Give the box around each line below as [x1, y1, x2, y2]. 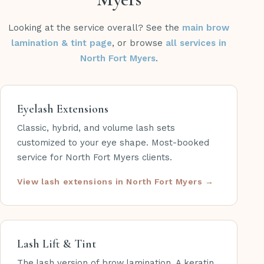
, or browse [112, 38, 166, 49]
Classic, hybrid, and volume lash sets [17, 123, 175, 134]
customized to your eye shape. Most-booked [17, 137, 209, 148]
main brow [182, 22, 230, 34]
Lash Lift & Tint [17, 237, 96, 252]
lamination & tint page [11, 38, 113, 49]
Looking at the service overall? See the [8, 22, 183, 34]
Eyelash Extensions [17, 102, 108, 117]
